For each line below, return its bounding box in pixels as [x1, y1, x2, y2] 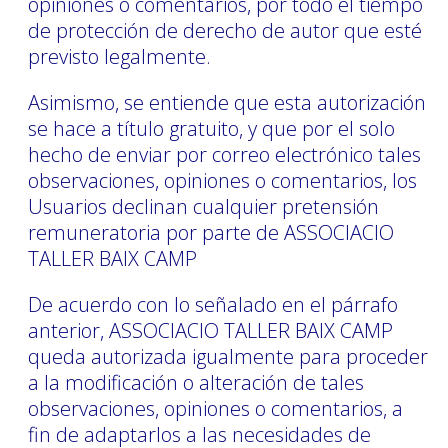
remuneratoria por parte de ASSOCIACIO [28, 218, 394, 246]
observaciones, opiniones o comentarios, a [28, 394, 403, 422]
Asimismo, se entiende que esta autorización [28, 88, 426, 116]
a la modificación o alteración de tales [28, 368, 364, 396]
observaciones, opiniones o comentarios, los [28, 166, 417, 194]
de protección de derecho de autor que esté [28, 16, 422, 44]
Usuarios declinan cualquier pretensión [28, 192, 379, 220]
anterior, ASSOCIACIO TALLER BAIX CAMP [28, 316, 393, 344]
